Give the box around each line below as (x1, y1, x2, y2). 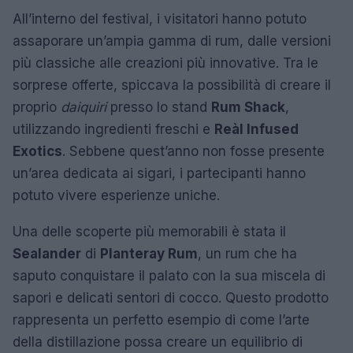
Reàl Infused (214, 121, 299, 137)
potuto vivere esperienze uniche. (13, 187, 220, 203)
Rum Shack (211, 98, 285, 115)
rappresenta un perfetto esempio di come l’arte (13, 311, 310, 328)
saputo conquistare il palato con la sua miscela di (13, 267, 325, 284)
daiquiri (61, 98, 106, 115)
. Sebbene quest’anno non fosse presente (62, 143, 325, 159)
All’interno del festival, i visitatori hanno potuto (13, 10, 307, 27)
